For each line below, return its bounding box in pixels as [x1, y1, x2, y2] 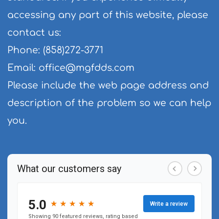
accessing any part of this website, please [7, 10, 208, 21]
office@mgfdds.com [39, 63, 134, 73]
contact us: [7, 27, 61, 38]
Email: [7, 63, 39, 73]
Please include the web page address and [7, 80, 209, 91]
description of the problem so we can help [7, 98, 211, 109]
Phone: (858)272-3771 [7, 45, 103, 56]
